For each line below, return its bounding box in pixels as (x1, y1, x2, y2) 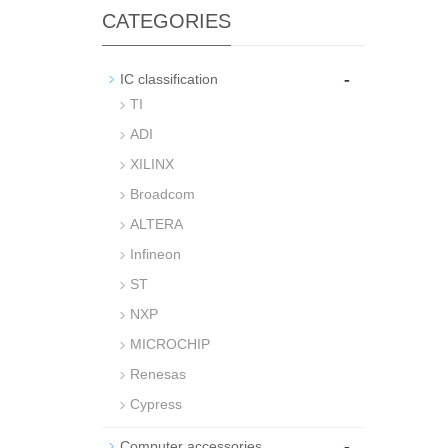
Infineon (130, 246, 181, 262)
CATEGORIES (102, 10, 231, 32)
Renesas (130, 366, 186, 382)
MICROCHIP (130, 336, 210, 352)
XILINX (130, 156, 174, 172)
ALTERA (130, 216, 183, 232)
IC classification (120, 71, 218, 87)
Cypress (130, 396, 182, 412)
